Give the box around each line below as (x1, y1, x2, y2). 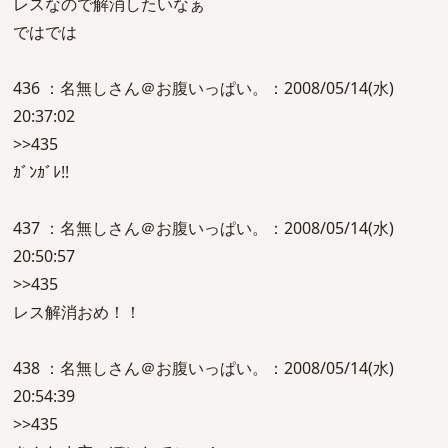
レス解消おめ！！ (13, 301, 141, 323)
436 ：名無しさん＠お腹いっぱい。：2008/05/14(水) (13, 77, 394, 99)
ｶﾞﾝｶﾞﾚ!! (13, 161, 69, 183)
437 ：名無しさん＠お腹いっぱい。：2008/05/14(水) (13, 217, 394, 239)
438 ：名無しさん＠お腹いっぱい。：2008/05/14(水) (13, 357, 394, 379)
